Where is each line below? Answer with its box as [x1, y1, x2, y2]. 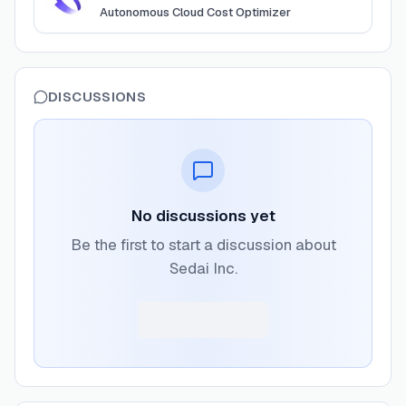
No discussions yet [130, 206, 275, 226]
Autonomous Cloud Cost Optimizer [100, 5, 291, 20]
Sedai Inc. [169, 258, 237, 278]
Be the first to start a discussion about [70, 235, 336, 255]
